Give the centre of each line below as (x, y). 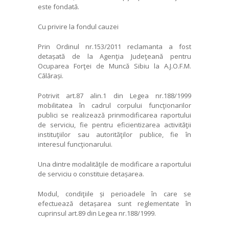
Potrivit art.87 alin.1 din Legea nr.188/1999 (114, 95)
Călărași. (51, 75)
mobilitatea (55, 105)
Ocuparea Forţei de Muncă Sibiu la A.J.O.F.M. (114, 66)
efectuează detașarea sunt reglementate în (114, 203)
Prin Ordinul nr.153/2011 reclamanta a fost (114, 46)
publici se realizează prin (79, 115)
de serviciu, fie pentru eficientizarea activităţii (114, 124)
